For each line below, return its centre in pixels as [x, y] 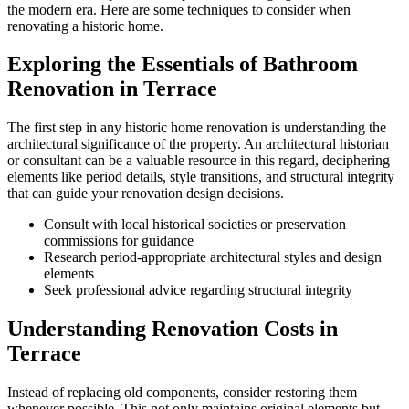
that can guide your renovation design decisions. [146, 194]
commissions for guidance [119, 241]
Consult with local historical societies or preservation [195, 225]
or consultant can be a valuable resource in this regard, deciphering [199, 161]
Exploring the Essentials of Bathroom [183, 64]
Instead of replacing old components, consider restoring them [182, 393]
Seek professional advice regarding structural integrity [198, 290]
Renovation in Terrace [112, 89]
